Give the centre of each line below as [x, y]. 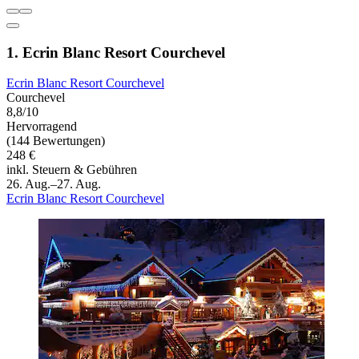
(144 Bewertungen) [56, 141]
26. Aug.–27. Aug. [54, 184]
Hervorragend [42, 127]
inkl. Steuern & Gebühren [72, 170]
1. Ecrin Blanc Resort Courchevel [116, 52]
